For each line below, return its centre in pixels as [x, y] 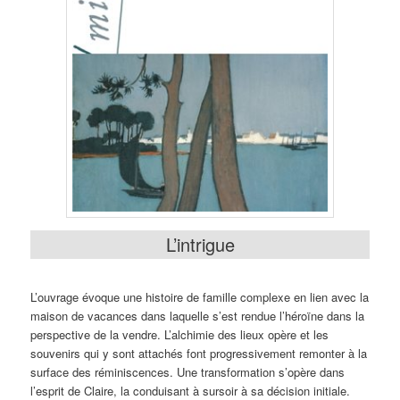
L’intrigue [200, 244]
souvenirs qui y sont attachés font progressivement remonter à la [199, 354]
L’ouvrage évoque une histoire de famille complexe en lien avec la [200, 297]
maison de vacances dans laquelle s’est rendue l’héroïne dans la [198, 316]
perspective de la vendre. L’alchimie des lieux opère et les [180, 335]
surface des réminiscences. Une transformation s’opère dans [188, 372]
